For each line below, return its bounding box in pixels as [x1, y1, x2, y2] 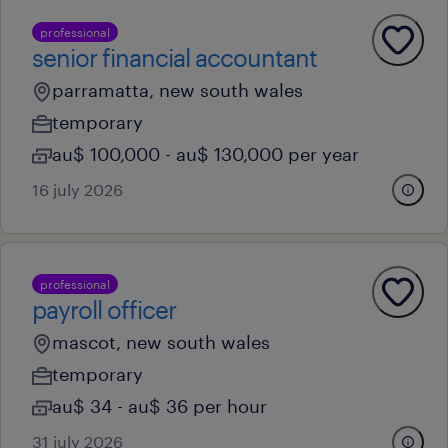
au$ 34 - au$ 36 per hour [52, 395, 267, 417]
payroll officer [32, 295, 176, 324]
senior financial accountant [32, 43, 317, 72]
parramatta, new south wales [52, 79, 303, 101]
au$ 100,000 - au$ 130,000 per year [52, 143, 359, 165]
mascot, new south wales [52, 331, 270, 353]
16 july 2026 [32, 180, 123, 199]
